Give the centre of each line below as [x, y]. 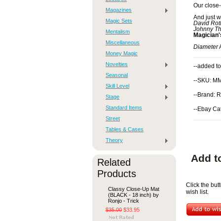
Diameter [206, 47]
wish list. [197, 192]
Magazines [119, 10]
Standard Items [124, 108]
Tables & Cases [125, 129]
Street [113, 118]
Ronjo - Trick [124, 201]
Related [114, 162]
